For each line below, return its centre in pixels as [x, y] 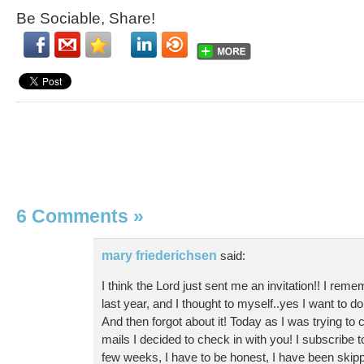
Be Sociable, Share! [86, 18]
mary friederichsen [159, 255]
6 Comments [75, 216]
